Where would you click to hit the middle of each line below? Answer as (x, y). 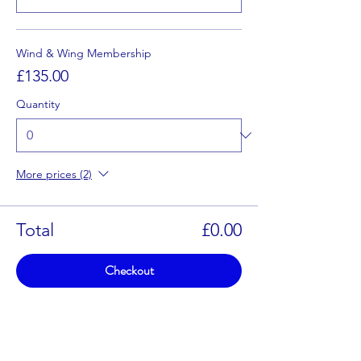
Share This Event (68, 327)
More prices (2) (54, 174)
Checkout (129, 270)
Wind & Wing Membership (84, 53)
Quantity (38, 104)
